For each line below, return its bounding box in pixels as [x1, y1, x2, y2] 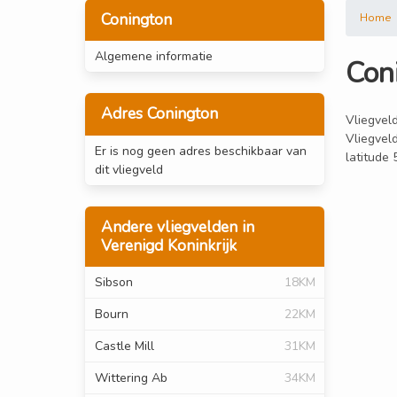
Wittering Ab [94, 369, 167, 386]
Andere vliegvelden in [100, 215, 254, 237]
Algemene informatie [94, 48, 213, 66]
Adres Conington [100, 103, 218, 125]
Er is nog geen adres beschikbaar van [94, 142, 307, 160]
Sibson [94, 273, 133, 291]
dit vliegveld [94, 160, 163, 178]
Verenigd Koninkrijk [100, 234, 237, 256]
